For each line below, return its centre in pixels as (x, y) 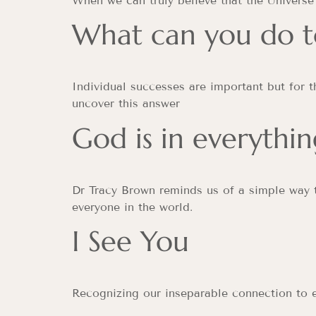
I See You (130, 242)
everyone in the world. (132, 207)
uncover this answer (126, 104)
